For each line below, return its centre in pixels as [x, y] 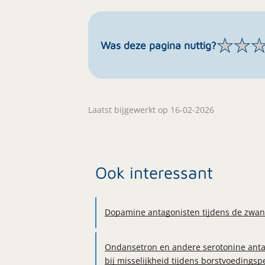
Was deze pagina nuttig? [159, 45]
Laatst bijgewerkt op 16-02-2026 [151, 110]
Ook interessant [154, 172]
